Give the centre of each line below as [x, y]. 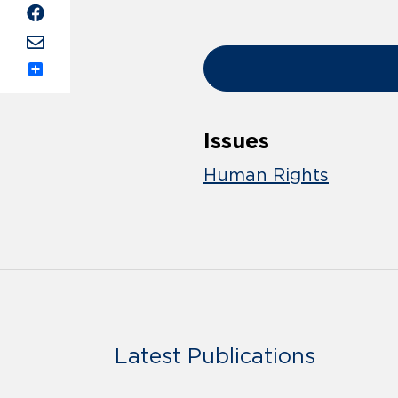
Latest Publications [215, 356]
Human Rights [266, 175]
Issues [236, 141]
